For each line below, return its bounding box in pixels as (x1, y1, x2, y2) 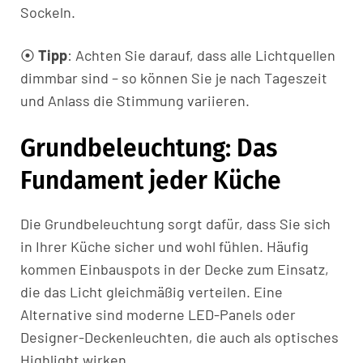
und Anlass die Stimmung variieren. (20, 92, 250, 110)
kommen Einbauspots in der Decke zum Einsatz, (20, 260, 329, 279)
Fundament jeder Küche (20, 166, 281, 196)
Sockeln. (20, 3, 75, 22)
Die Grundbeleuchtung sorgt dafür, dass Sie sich (20, 215, 331, 233)
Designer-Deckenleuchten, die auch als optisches (20, 328, 339, 347)
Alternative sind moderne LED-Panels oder (20, 305, 296, 324)
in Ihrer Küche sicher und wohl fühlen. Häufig (20, 237, 309, 256)
